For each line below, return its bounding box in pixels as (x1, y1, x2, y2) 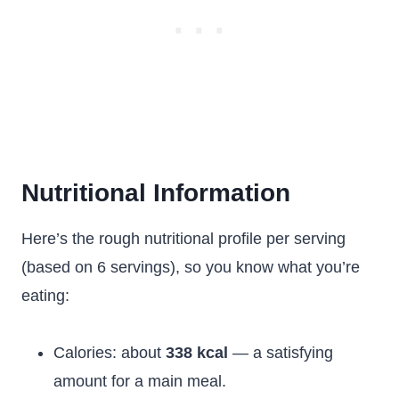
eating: (21, 287, 69, 305)
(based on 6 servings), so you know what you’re (21, 258, 360, 276)
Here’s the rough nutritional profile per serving (21, 230, 346, 248)
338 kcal (166, 344, 228, 362)
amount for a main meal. (53, 372, 226, 390)
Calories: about (53, 344, 166, 362)
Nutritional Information (21, 179, 290, 207)
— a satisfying (228, 344, 333, 362)
